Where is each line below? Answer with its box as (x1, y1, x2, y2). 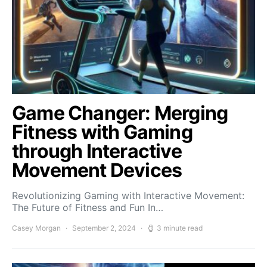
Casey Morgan (12, 223, 61, 232)
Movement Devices (12, 159, 182, 182)
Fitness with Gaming (12, 120, 193, 144)
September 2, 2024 (72, 223, 136, 232)
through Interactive (12, 139, 182, 163)
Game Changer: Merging (12, 101, 228, 125)
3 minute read (157, 223, 203, 232)
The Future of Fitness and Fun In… (12, 201, 163, 213)
